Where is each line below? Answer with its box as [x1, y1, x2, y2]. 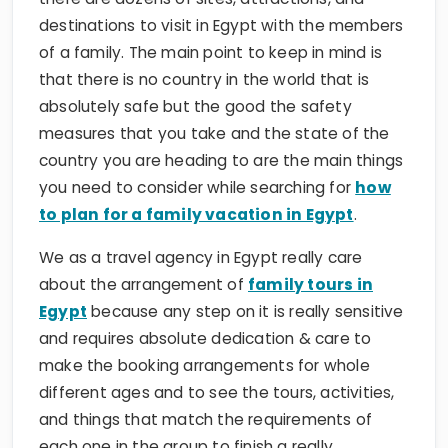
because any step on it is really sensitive [87, 267, 404, 288]
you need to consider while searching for [39, 143, 356, 164]
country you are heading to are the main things [39, 116, 404, 137]
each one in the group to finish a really [39, 402, 333, 423]
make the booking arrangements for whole [39, 321, 370, 342]
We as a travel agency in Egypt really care [39, 213, 363, 234]
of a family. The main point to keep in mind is [39, 8, 383, 29]
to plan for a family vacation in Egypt [39, 170, 354, 191]
